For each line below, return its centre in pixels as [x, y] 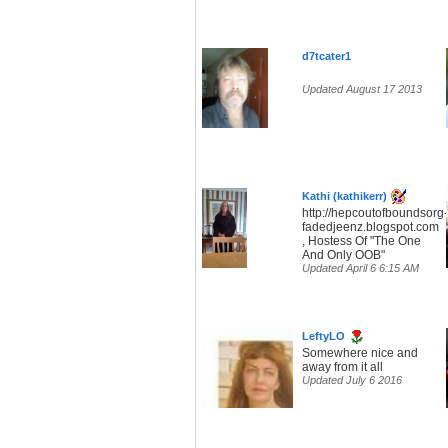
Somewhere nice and [360, 353]
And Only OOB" [343, 255]
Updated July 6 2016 [352, 380]
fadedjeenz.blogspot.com [370, 227]
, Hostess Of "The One [361, 241]
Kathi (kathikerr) [344, 196]
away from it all [342, 367]
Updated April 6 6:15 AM [360, 268]
